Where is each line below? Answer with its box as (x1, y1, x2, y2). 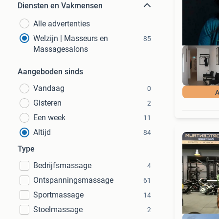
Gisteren (33, 98, 62, 108)
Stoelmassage (33, 205, 83, 214)
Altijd (33, 128, 51, 137)
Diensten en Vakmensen (18, 1, 103, 10)
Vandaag (33, 84, 65, 93)
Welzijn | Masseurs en (33, 34, 108, 43)
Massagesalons (33, 44, 88, 54)
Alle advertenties (33, 19, 90, 28)
